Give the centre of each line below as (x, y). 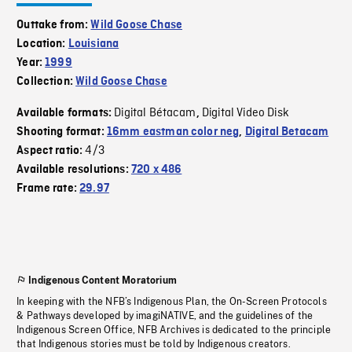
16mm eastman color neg (173, 132)
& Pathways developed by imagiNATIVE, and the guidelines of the (165, 316)
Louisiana (93, 44)
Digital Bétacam (155, 114)
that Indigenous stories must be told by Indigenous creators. (154, 345)
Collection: (46, 82)
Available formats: (66, 114)
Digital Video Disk (245, 114)
